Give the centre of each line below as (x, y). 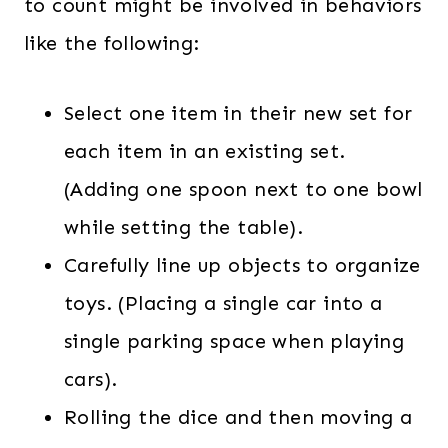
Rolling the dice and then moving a (238, 417)
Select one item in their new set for (238, 113)
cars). (91, 379)
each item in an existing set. (205, 151)
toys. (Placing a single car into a (223, 303)
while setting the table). (183, 227)
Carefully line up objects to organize (242, 265)
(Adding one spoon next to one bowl (243, 189)
